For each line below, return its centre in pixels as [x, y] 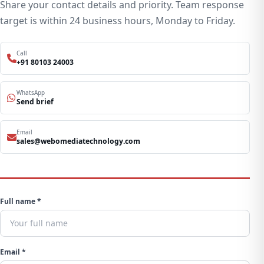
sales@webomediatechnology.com [79, 141]
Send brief [35, 101]
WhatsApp [31, 92]
